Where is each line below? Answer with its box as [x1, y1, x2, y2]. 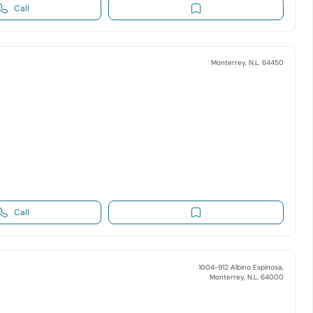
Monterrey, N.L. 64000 [209, 272, 284, 282]
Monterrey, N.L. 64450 [210, 58, 284, 68]
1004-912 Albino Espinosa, [198, 262, 284, 272]
